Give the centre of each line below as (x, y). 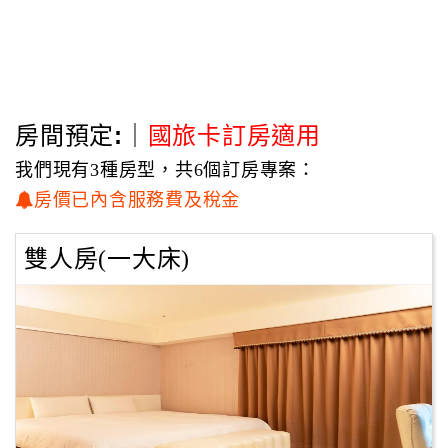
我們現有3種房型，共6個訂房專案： (165, 170)
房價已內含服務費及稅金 (136, 200)
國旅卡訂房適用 (234, 135)
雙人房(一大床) (107, 259)
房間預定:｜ (81, 135)
